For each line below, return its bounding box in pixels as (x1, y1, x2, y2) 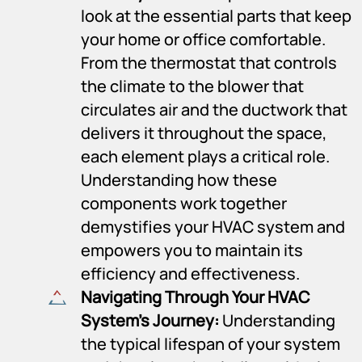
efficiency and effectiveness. (81, 262, 300, 284)
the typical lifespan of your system (81, 332, 340, 355)
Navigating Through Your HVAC (81, 285, 309, 308)
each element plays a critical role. (81, 145, 330, 167)
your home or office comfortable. (81, 27, 326, 50)
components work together (81, 192, 287, 214)
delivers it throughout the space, (81, 121, 327, 144)
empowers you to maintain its (81, 238, 303, 261)
